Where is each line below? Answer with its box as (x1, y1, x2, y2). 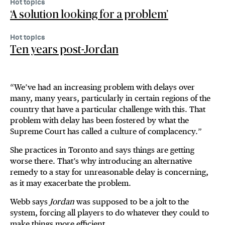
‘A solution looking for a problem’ (10, 9, 168, 21)
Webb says (10, 197, 50, 207)
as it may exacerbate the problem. (10, 178, 135, 188)
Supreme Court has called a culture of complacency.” (10, 127, 206, 137)
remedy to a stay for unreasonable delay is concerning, (10, 167, 208, 177)
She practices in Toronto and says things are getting (10, 145, 194, 155)
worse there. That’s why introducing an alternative (10, 156, 192, 166)
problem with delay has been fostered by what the (10, 116, 189, 126)
